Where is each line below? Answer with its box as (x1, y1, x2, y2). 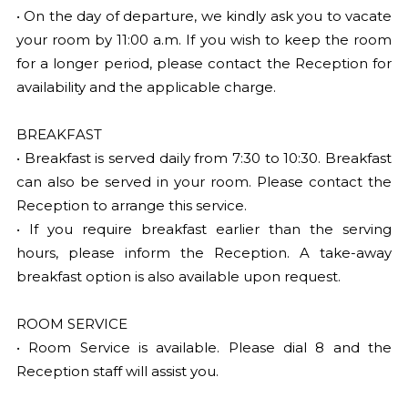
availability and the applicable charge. (15, 78, 276, 96)
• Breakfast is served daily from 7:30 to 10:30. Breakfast (15, 149, 393, 167)
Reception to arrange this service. (15, 197, 247, 214)
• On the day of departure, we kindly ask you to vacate (15, 7, 393, 25)
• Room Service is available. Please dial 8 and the (15, 339, 393, 356)
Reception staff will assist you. (15, 362, 219, 380)
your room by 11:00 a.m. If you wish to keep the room (15, 31, 393, 48)
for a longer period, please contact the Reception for (15, 55, 393, 72)
